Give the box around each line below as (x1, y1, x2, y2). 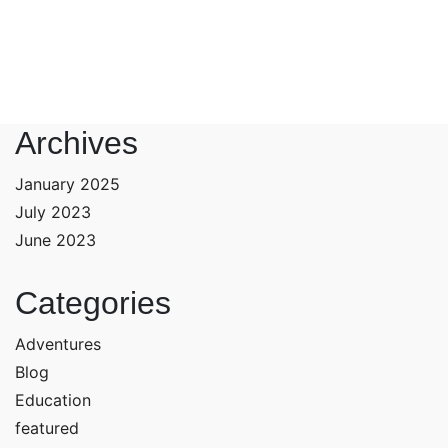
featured (15, 418, 79, 439)
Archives (15, 125, 138, 162)
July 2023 (15, 202, 91, 223)
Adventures (15, 334, 101, 355)
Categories (15, 285, 171, 322)
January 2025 (15, 174, 120, 195)
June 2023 (15, 230, 96, 251)
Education (15, 390, 91, 411)
